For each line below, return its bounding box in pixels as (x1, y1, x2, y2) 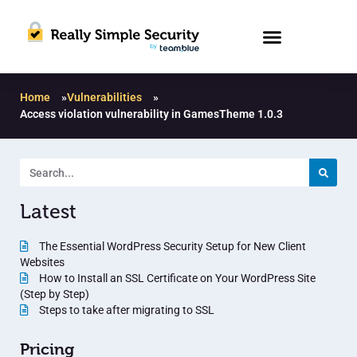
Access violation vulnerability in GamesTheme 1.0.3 (20, 108, 283, 121)
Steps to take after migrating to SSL (37, 304, 214, 317)
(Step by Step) (20, 288, 89, 301)
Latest (20, 201, 76, 224)
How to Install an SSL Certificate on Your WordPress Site (37, 272, 316, 285)
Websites (20, 256, 65, 269)
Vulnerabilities (67, 91, 142, 104)
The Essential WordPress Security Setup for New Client (37, 240, 306, 253)
